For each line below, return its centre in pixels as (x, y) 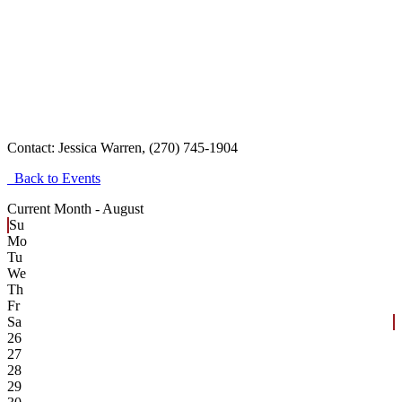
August (123, 208)
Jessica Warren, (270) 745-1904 (148, 147)
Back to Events (54, 178)
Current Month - (55, 208)
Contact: (33, 147)
